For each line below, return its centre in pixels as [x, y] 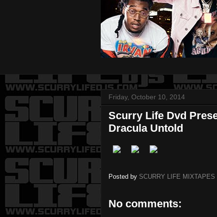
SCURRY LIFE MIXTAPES [177, 177]
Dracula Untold [146, 128]
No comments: [145, 204]
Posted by [124, 177]
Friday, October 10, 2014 [147, 97]
